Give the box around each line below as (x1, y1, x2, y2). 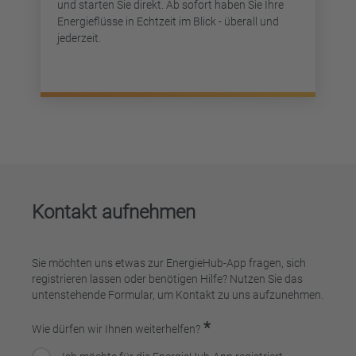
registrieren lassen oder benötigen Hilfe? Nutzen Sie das (32, 272, 303, 285)
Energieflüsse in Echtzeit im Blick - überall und (57, 15, 279, 29)
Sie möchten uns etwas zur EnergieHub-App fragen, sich (32, 256, 306, 269)
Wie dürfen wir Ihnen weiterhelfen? (32, 322, 200, 335)
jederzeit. (57, 32, 101, 45)
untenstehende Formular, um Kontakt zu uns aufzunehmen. (32, 288, 323, 301)
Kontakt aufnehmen (32, 200, 195, 223)
